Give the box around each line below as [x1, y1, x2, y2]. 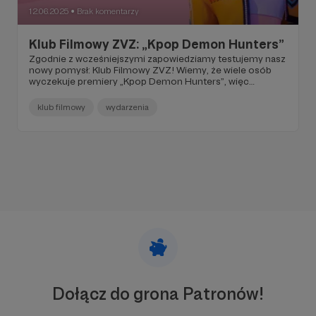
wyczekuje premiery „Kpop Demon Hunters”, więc [29, 75, 249, 87]
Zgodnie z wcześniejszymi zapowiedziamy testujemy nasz [29, 52, 286, 64]
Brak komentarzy [77, 6, 139, 16]
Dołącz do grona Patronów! [52, 283, 264, 304]
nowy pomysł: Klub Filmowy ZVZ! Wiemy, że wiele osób [29, 63, 272, 75]
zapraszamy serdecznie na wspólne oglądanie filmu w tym [29, 86, 284, 98]
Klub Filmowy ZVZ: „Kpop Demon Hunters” [29, 36, 284, 51]
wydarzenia [106, 102, 149, 112]
